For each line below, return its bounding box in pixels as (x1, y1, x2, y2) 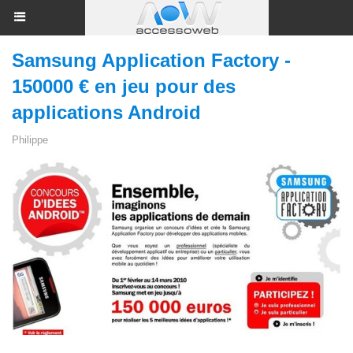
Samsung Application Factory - (12, 50, 291, 71)
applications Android (12, 102, 201, 123)
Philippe (12, 134, 48, 146)
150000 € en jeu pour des (12, 76, 236, 97)
